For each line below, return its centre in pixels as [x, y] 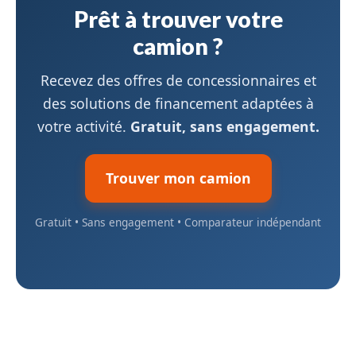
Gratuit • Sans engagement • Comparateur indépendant [178, 222]
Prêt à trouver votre [178, 19]
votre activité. [83, 127]
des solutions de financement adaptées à [178, 104]
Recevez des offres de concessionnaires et [178, 81]
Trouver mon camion [178, 178]
